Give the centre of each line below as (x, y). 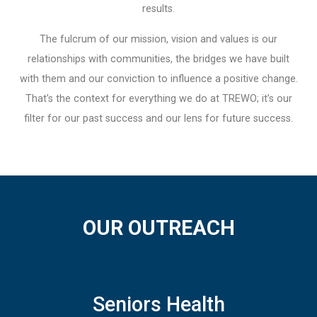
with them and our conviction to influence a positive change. (158, 79)
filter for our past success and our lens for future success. (158, 118)
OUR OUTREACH (158, 228)
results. (158, 9)
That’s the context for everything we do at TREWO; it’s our (158, 98)
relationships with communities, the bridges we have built (158, 59)
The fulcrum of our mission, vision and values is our (158, 39)
